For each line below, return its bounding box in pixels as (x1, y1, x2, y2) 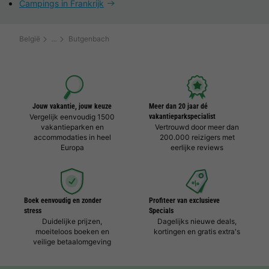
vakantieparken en (40, 122, 104, 131)
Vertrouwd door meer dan (155, 122, 239, 131)
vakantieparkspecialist (149, 112, 216, 121)
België (19, 34, 40, 43)
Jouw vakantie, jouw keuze (32, 102, 112, 110)
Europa (60, 143, 84, 152)
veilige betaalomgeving (33, 237, 111, 246)
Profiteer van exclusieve (149, 196, 220, 205)
